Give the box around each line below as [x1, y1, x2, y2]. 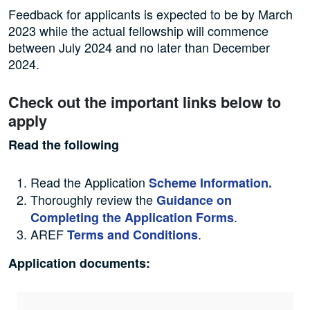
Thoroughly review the [30, 190, 156, 209]
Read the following [8, 136, 119, 154]
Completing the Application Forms [30, 208, 234, 227]
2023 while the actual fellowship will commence [8, 21, 268, 40]
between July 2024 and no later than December [8, 38, 270, 57]
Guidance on [156, 191, 232, 210]
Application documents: [8, 254, 150, 273]
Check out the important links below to [8, 91, 281, 113]
